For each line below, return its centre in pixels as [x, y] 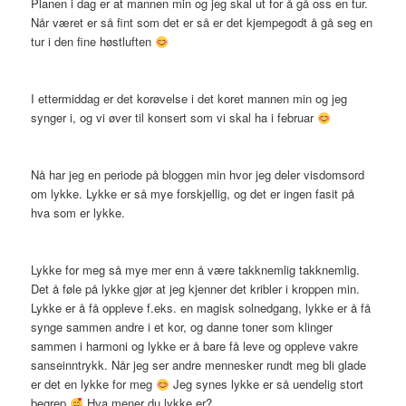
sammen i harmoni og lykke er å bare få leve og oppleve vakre [195, 346]
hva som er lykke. [78, 213]
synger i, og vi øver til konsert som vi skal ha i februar [174, 118]
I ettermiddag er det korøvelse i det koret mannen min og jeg [189, 99]
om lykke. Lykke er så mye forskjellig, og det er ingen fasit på [193, 194]
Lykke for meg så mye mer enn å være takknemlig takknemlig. [196, 270]
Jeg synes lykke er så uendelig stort [266, 384]
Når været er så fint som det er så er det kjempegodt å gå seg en [202, 23]
